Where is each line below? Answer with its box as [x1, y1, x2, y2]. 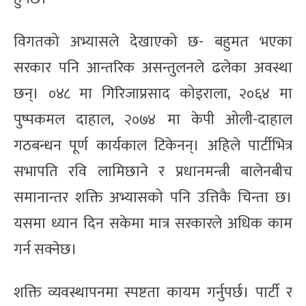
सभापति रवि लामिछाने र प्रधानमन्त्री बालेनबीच [14, 158, 292, 184]
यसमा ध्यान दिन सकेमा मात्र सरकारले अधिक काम [14, 210, 292, 236]
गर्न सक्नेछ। [14, 236, 77, 262]
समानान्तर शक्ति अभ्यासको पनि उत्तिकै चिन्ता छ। [14, 184, 292, 210]
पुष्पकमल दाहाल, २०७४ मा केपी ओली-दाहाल [14, 107, 292, 133]
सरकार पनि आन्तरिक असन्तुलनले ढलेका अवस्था [14, 55, 292, 81]
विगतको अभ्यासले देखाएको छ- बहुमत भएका [14, 29, 292, 55]
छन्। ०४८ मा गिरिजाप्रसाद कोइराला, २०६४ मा [14, 81, 292, 107]
